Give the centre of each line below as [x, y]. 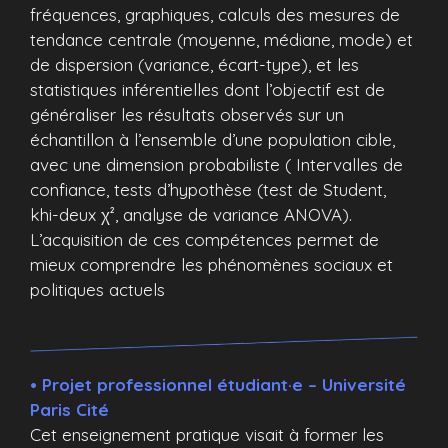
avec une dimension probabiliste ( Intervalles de [216, 164]
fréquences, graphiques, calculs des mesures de [215, 14]
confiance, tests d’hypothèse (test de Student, [208, 189]
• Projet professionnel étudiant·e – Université [218, 384]
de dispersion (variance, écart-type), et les [194, 64]
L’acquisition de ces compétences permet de [204, 239]
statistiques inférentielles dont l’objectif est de [207, 89]
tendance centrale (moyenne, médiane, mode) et [221, 39]
